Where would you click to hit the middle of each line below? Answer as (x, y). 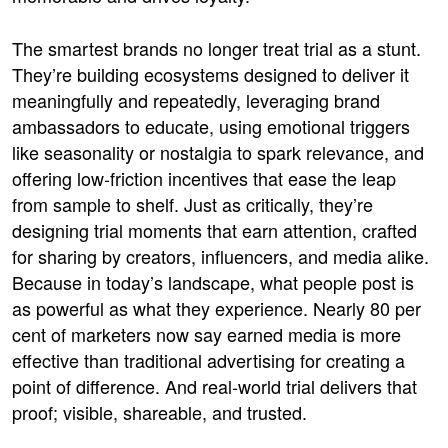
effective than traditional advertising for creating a (208, 359)
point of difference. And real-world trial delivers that (214, 385)
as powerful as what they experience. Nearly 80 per (216, 307)
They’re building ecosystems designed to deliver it (210, 73)
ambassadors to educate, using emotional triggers (211, 125)
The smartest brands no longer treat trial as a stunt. (216, 47)
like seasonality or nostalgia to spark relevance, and (218, 151)
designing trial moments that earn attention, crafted (214, 229)
